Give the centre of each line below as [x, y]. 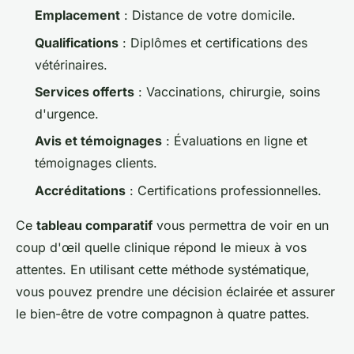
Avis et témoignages [98, 141]
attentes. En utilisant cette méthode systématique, [163, 269]
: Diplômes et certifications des [213, 42]
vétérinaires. [71, 64]
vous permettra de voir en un [241, 225]
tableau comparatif [94, 225]
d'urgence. [67, 113]
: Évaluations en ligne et [235, 141]
